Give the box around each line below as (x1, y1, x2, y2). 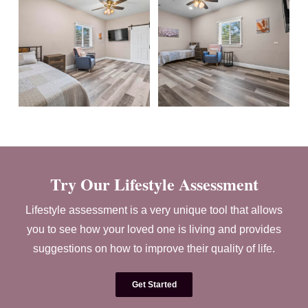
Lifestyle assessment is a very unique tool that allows (25, 204, 283, 217)
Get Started (131, 280, 177, 290)
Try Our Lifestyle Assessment (49, 172, 258, 197)
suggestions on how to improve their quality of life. (33, 243, 275, 255)
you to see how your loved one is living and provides (27, 223, 281, 236)
